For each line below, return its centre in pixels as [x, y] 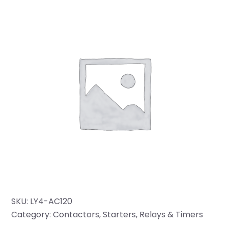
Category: [32, 215]
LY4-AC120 [51, 202]
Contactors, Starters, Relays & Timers [128, 215]
